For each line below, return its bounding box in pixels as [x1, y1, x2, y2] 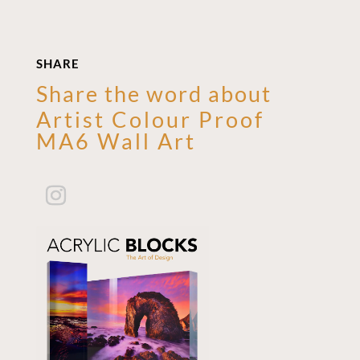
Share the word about [35, 80, 272, 108]
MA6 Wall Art [35, 128, 196, 155]
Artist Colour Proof [35, 106, 264, 133]
